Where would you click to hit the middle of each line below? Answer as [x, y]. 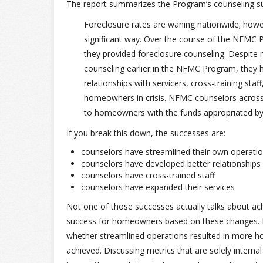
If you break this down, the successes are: [146, 133]
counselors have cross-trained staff [148, 175]
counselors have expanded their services [158, 187]
